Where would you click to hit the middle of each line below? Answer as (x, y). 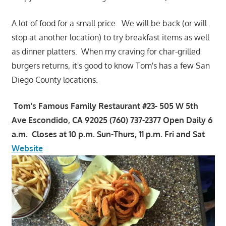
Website (27, 148)
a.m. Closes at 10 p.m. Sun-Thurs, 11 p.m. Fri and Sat (108, 134)
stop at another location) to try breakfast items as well (110, 37)
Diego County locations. (55, 79)
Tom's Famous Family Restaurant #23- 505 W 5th (106, 106)
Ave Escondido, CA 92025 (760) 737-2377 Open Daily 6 (112, 120)
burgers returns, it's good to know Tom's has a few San (110, 65)
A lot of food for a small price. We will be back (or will (109, 23)
